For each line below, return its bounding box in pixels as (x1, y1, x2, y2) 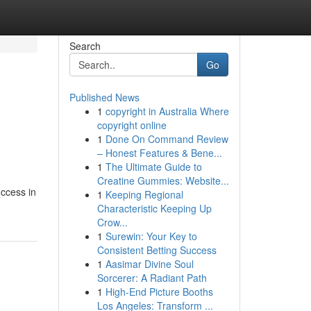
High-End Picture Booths (105, 285, 213, 299)
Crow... (96, 215, 128, 229)
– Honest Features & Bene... (96, 146, 222, 160)
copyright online (96, 118, 167, 132)
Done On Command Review (105, 132, 228, 146)
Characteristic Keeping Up (96, 201, 212, 215)
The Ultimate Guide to (105, 160, 202, 174)
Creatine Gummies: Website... (96, 174, 229, 187)
